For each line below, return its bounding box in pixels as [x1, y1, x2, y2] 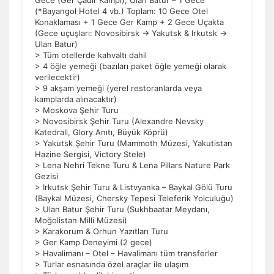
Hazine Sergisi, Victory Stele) [35, 149, 146, 159]
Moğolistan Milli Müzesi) [35, 215, 127, 225]
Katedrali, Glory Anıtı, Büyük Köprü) [35, 127, 168, 137]
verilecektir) [35, 72, 80, 82]
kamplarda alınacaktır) [35, 94, 117, 104]
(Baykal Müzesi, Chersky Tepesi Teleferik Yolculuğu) [35, 193, 234, 203]
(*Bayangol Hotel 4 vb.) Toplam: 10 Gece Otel [35, 6, 208, 16]
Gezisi [35, 171, 58, 181]
